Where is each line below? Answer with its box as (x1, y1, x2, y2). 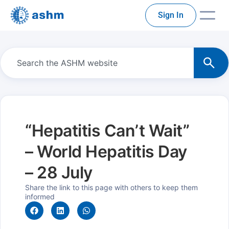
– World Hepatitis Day (25, 142, 187, 162)
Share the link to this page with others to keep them (25, 183, 198, 192)
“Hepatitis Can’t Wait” (25, 121, 189, 141)
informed (25, 192, 55, 201)
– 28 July (25, 163, 93, 182)
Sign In (158, 10, 184, 20)
